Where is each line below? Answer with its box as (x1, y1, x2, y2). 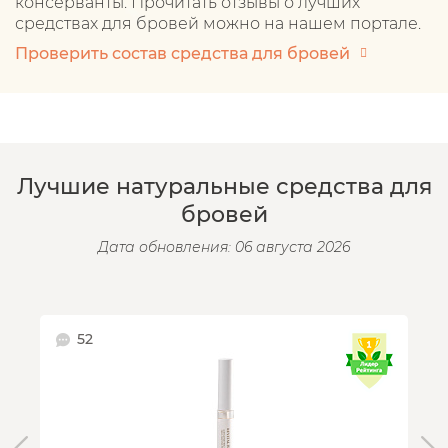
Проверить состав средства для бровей (15, 43, 350, 63)
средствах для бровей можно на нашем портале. (15, 13, 421, 33)
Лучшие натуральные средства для (16, 172, 432, 200)
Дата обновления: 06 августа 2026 (98, 237, 350, 256)
